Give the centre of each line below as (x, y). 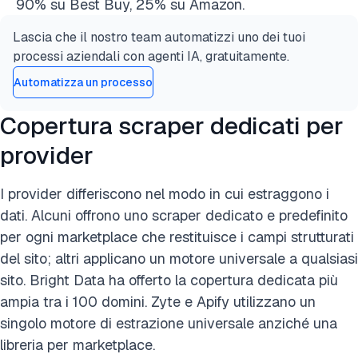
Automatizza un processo (83, 82)
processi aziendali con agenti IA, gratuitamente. (151, 56)
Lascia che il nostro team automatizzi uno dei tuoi (159, 37)
